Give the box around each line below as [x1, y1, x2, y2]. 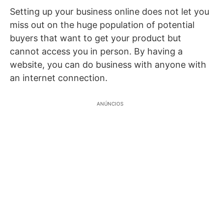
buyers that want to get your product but [10, 33, 181, 43]
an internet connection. [10, 73, 108, 83]
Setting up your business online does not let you [10, 6, 209, 17]
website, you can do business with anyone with [10, 59, 206, 70]
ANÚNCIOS [97, 101, 123, 107]
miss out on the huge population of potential [10, 20, 194, 30]
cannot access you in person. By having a [10, 46, 183, 56]
